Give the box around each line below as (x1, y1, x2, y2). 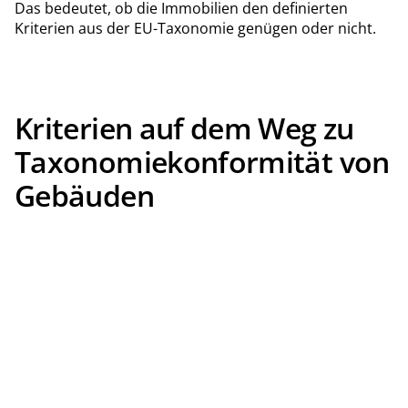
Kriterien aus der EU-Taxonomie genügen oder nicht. (15, 17, 376, 38)
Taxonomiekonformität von (15, 141, 390, 181)
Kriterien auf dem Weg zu (15, 107, 354, 148)
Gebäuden (15, 175, 154, 215)
